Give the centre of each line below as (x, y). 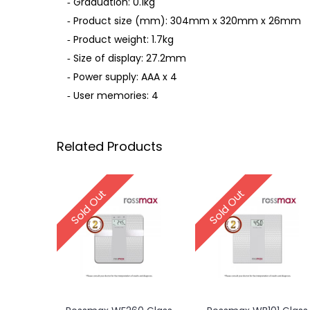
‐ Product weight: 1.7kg (120, 39)
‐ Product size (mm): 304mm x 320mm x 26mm (184, 21)
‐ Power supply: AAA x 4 (122, 77)
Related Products (110, 146)
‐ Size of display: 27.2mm (127, 58)
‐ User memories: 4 (113, 95)
